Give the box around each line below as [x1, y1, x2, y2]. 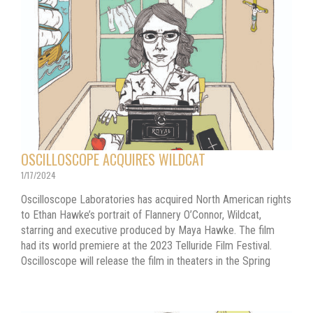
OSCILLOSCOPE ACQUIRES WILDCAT [21, 149, 205, 170]
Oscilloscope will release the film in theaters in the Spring [21, 254, 270, 268]
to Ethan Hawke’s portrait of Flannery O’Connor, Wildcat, [21, 208, 261, 222]
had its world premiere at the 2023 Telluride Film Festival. [21, 239, 272, 253]
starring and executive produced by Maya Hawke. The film [21, 224, 275, 238]
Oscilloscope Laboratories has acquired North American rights [21, 193, 291, 207]
